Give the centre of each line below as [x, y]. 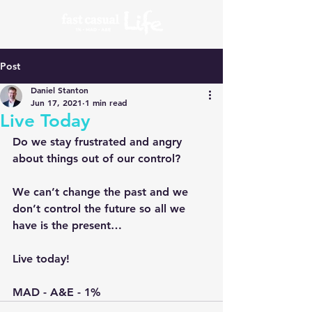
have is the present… [67, 225]
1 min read [106, 102]
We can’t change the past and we [102, 192]
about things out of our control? [96, 158]
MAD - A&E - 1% [57, 292]
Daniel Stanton [60, 90]
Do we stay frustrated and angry [99, 142]
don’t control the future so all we [101, 209]
